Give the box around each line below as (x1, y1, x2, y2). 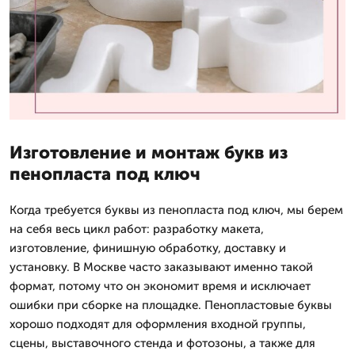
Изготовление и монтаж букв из (10, 141, 288, 163)
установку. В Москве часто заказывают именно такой (10, 259, 313, 274)
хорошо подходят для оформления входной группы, (10, 316, 306, 331)
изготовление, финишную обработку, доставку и (10, 240, 286, 255)
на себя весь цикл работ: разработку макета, (10, 221, 264, 236)
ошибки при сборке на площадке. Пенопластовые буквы (10, 297, 332, 312)
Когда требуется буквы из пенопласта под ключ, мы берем (10, 202, 343, 217)
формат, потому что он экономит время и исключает (10, 278, 311, 293)
